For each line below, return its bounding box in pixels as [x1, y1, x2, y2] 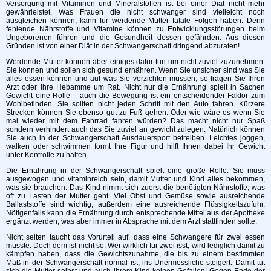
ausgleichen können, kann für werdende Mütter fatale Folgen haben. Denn [6, 16, 265, 25]
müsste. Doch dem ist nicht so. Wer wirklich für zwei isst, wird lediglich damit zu [6, 241, 265, 250]
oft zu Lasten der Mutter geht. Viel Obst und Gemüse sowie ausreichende [6, 191, 265, 200]
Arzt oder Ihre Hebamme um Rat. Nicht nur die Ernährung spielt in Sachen [6, 82, 265, 91]
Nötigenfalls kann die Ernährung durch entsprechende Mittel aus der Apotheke [6, 208, 265, 217]
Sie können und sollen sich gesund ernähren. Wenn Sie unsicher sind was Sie [6, 65, 265, 74]
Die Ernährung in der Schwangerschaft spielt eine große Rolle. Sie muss [6, 166, 265, 175]
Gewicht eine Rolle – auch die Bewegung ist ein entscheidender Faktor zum [6, 91, 265, 100]
